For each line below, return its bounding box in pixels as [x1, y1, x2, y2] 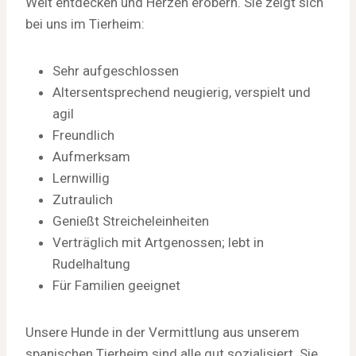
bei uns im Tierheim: [25, 15, 145, 32]
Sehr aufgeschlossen [52, 62, 179, 79]
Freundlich [52, 126, 114, 143]
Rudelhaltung [52, 255, 130, 272]
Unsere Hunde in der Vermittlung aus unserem [25, 323, 300, 340]
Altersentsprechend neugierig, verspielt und [52, 83, 311, 100]
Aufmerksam [52, 148, 130, 164]
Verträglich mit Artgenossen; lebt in [52, 234, 264, 250]
